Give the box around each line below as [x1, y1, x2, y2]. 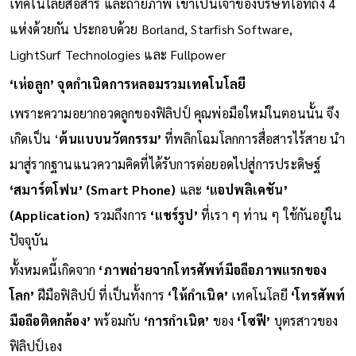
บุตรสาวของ [273, 311, 339, 329]
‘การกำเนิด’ [143, 311, 213, 329]
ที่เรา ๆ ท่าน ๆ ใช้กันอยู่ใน [197, 206, 342, 223]
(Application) [9, 206, 91, 223]
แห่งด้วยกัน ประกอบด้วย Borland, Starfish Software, [9, 20, 293, 37]
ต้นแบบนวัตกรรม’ [59, 130, 165, 147]
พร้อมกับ [94, 311, 144, 329]
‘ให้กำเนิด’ [168, 286, 229, 304]
